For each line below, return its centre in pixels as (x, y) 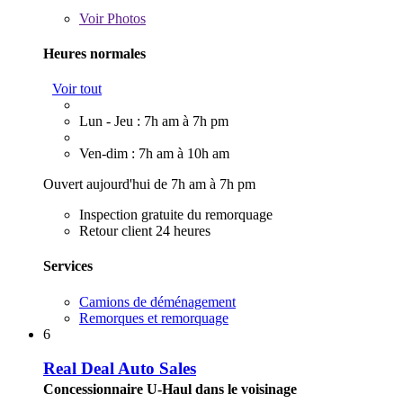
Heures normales (94, 53)
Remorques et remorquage (154, 318)
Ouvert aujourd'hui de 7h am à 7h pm (149, 184)
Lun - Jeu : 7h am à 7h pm (154, 121)
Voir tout (77, 89)
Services (68, 266)
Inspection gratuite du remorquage (176, 215)
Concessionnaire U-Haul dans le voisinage (170, 390)
